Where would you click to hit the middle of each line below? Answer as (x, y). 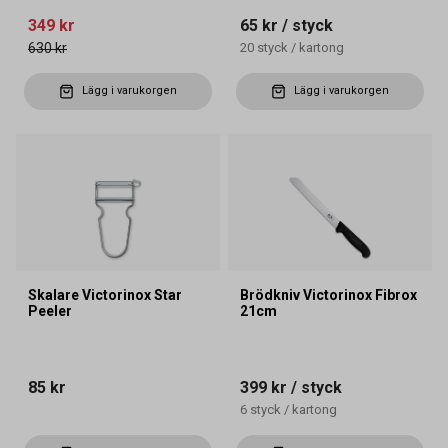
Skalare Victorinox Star (105, 295)
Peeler (50, 311)
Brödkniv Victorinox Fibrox (328, 295)
